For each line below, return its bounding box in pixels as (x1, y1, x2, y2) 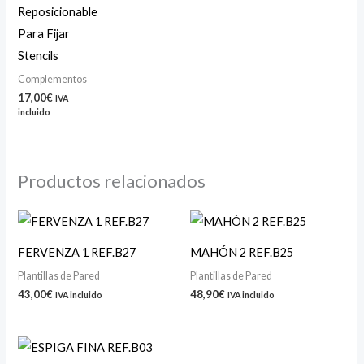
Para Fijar (18, 27, 71, 41)
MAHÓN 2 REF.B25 (190, 245, 293, 260)
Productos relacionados (18, 170, 206, 193)
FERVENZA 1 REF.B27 (18, 245, 136, 260)
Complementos (18, 72, 88, 85)
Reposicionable (18, 5, 98, 19)
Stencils (18, 49, 59, 63)
